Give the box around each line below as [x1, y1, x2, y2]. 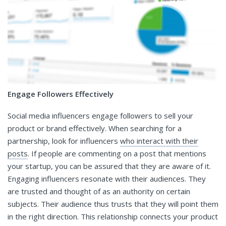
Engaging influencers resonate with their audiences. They [8, 173, 206, 184]
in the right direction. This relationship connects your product [8, 211, 218, 221]
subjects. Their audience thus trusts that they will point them [8, 198, 218, 209]
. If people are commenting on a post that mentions [28, 148, 206, 158]
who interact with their [120, 135, 198, 146]
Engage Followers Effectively [8, 88, 116, 99]
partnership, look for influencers [8, 135, 120, 146]
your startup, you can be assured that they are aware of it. [8, 160, 211, 171]
